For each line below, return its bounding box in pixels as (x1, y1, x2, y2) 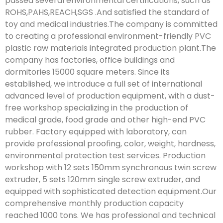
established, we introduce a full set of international (5, 78, 202, 90)
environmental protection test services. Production (5, 149, 206, 161)
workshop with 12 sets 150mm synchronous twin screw (5, 161, 217, 173)
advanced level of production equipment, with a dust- (5, 90, 215, 102)
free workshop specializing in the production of (5, 102, 188, 113)
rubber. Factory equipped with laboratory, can (5, 125, 187, 137)
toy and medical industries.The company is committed (5, 18, 218, 30)
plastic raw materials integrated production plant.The (5, 42, 216, 54)
